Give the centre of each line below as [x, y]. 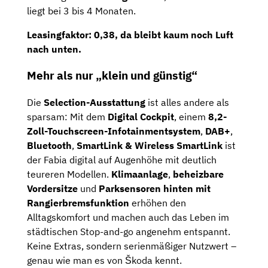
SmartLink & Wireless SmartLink [150, 146]
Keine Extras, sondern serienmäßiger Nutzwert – [132, 246]
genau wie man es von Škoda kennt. [104, 261]
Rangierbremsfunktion [78, 203]
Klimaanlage [140, 174]
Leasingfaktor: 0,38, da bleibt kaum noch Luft [130, 34]
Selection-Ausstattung [95, 103]
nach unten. [54, 49]
